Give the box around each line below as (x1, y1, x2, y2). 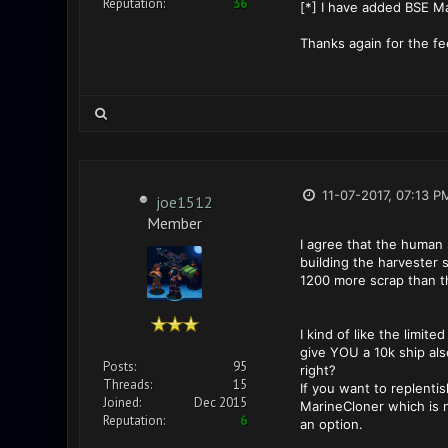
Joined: (102, 394, 141, 411)
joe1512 (156, 192, 213, 212)
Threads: (102, 376, 152, 393)
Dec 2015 (193, 394, 247, 411)
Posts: (102, 358, 136, 375)
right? (299, 362, 336, 378)
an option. (299, 416, 363, 432)
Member (147, 213, 202, 230)
